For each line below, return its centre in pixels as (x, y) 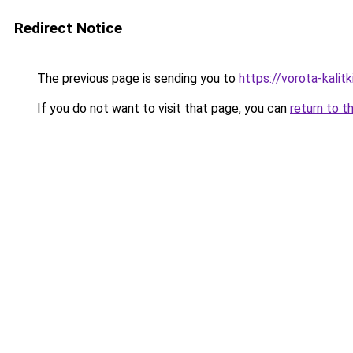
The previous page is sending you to (136, 78)
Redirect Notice (68, 28)
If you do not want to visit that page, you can (162, 108)
